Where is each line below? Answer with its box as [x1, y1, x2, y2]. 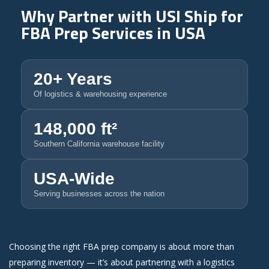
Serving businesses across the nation [34, 189, 165, 198]
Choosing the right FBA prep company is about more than [9, 240, 234, 252]
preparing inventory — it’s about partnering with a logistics [9, 256, 235, 268]
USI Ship [156, 2, 217, 29]
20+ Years [34, 69, 112, 88]
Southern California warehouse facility [34, 139, 165, 148]
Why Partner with [21, 2, 156, 29]
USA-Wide [34, 169, 115, 188]
